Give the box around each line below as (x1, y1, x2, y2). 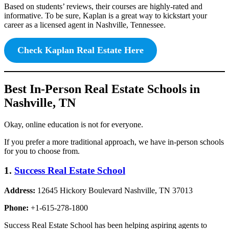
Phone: (4, 203, 31, 212)
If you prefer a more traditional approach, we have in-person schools (4, 137, 224, 146)
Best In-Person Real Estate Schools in (4, 82, 200, 96)
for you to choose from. (4, 146, 82, 155)
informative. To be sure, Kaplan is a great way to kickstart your (4, 11, 207, 20)
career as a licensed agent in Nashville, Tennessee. (4, 20, 166, 29)
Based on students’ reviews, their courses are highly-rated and (4, 2, 202, 11)
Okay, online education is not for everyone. (4, 120, 145, 129)
